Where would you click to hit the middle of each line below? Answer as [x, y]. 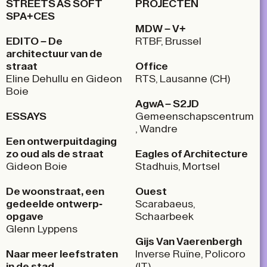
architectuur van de [54, 53]
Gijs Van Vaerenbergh [189, 241]
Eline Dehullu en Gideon [64, 78]
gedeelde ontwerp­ [54, 204]
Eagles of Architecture [192, 153]
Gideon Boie [37, 166]
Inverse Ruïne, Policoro [190, 254]
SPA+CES [30, 16]
